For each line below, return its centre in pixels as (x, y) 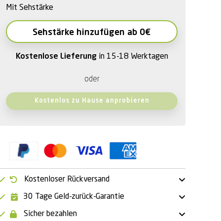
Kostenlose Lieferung (57, 57)
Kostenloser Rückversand (67, 179)
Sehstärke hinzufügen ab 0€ (92, 33)
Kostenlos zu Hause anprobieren (92, 101)
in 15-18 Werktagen (133, 57)
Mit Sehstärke (30, 8)
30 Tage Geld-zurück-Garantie (74, 197)
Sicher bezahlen (50, 214)
